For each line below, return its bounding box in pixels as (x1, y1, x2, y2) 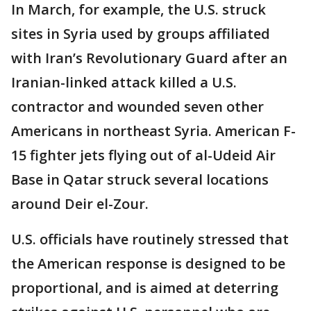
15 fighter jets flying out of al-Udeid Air (11, 145, 276, 165)
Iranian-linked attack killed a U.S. (11, 72, 237, 92)
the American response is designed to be (11, 253, 285, 273)
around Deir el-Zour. (11, 194, 149, 213)
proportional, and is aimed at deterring (11, 278, 278, 297)
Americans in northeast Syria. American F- (11, 121, 296, 140)
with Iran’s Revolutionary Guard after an (11, 48, 287, 67)
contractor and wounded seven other (11, 96, 264, 116)
